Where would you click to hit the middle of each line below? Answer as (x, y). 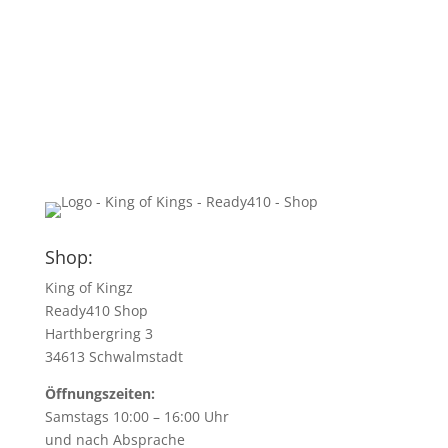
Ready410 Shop (96, 310)
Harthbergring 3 (98, 333)
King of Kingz (92, 287)
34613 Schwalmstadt (113, 356)
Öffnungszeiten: (99, 393)
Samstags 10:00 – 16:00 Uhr (136, 416)
